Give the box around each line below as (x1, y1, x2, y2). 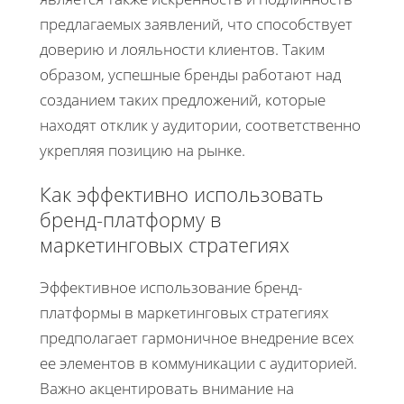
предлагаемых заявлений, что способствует (40, 13, 353, 34)
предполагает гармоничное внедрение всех (40, 326, 353, 348)
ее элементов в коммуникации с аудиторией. (40, 352, 357, 373)
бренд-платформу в (40, 205, 221, 233)
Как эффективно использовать (40, 179, 324, 207)
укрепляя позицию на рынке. (40, 139, 245, 161)
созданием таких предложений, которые (40, 88, 326, 110)
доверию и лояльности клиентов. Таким (40, 38, 325, 60)
